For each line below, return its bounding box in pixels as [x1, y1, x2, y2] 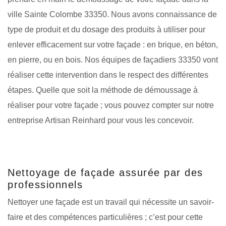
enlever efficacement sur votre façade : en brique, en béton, [8, 40, 218, 49]
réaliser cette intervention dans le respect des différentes [8, 70, 208, 79]
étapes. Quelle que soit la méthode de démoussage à [8, 85, 198, 94]
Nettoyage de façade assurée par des [8, 166, 203, 178]
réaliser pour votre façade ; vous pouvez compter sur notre [8, 100, 214, 109]
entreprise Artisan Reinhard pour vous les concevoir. [8, 116, 194, 125]
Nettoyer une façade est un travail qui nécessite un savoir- [8, 197, 214, 206]
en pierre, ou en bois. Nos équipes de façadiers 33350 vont [8, 55, 218, 64]
